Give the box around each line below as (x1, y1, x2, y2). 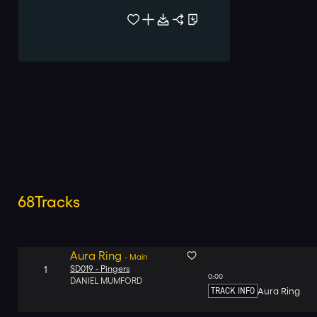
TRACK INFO (211, 285, 255, 296)
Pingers (100, 264, 129, 273)
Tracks (35, 192, 80, 210)
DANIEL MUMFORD (70, 276, 142, 285)
